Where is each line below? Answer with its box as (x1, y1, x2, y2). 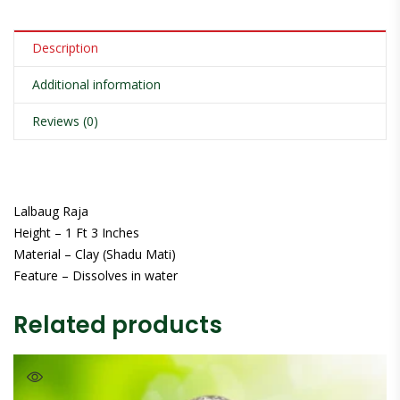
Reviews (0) (32, 112, 98, 129)
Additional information (32, 75, 161, 93)
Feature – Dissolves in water (13, 266, 178, 284)
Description (32, 38, 98, 56)
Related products (13, 308, 222, 341)
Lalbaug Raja (13, 202, 88, 220)
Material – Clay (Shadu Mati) (13, 245, 176, 262)
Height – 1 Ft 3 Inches (13, 223, 139, 241)
